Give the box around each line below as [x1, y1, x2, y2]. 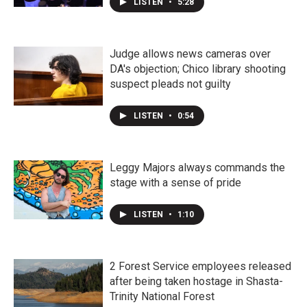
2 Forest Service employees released [110, 259, 291, 273]
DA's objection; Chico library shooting [110, 62, 286, 75]
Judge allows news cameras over [110, 47, 271, 60]
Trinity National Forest [110, 289, 214, 303]
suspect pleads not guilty [110, 77, 231, 90]
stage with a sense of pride [110, 175, 241, 189]
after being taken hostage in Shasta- [110, 274, 283, 288]
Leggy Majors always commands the [110, 160, 285, 174]
